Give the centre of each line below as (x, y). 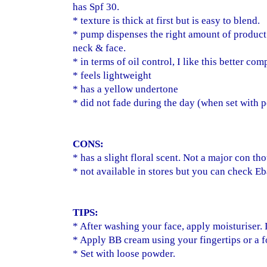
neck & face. (99, 48)
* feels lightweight (112, 76)
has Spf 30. (96, 7)
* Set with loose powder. (124, 254)
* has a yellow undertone (125, 89)
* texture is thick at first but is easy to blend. (166, 21)
